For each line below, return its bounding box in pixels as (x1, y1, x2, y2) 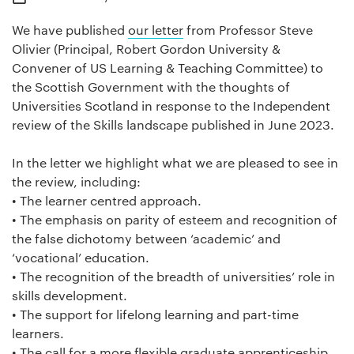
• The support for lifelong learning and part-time (12, 305, 299, 322)
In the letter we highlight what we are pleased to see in (12, 153, 338, 171)
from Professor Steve (183, 21, 313, 38)
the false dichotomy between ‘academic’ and (12, 229, 281, 247)
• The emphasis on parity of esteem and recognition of (12, 210, 337, 228)
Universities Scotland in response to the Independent (12, 96, 330, 114)
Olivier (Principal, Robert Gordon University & (12, 40, 281, 57)
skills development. (12, 286, 127, 303)
